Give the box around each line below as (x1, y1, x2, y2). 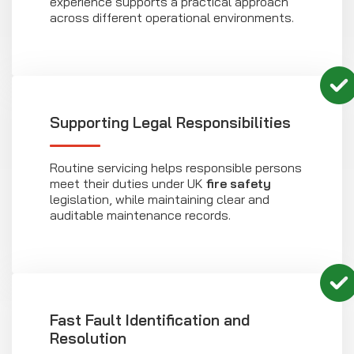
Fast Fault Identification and (50, 311, 250, 330)
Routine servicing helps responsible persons (50, 160, 302, 176)
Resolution (50, 329, 126, 348)
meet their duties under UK (50, 175, 206, 192)
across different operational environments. (50, 9, 294, 26)
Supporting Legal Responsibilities (50, 113, 291, 133)
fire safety (206, 175, 271, 192)
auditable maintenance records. (50, 207, 231, 224)
